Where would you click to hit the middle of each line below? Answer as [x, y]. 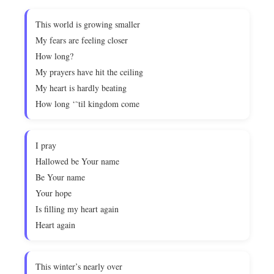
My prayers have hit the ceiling [89, 72]
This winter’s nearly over [79, 266]
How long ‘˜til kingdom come [87, 104]
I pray [46, 145]
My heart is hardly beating [81, 88]
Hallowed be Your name [77, 161]
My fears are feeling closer [82, 40]
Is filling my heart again [77, 209]
